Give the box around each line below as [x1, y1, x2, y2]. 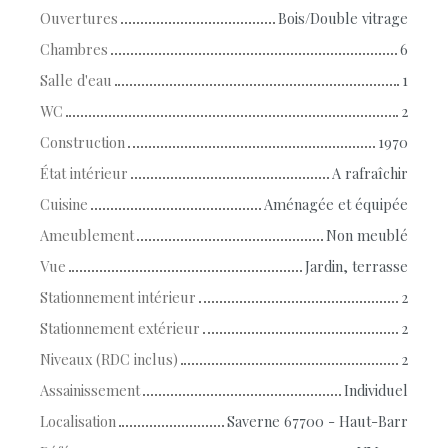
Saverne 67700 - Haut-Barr [227, 410, 408, 431]
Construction [40, 131, 125, 152]
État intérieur [40, 162, 128, 183]
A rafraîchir [332, 162, 408, 183]
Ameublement [40, 224, 134, 245]
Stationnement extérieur [40, 317, 200, 338]
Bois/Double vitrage [278, 7, 408, 28]
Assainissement [40, 379, 140, 400]
